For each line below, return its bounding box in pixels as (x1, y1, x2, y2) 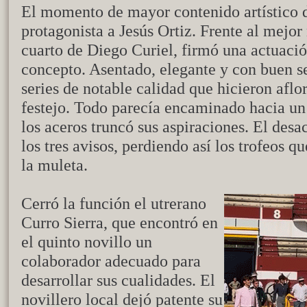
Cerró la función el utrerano (21, 194, 206, 212)
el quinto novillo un (21, 232, 152, 251)
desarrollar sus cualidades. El (21, 271, 215, 289)
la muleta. (21, 156, 88, 174)
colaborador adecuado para (21, 251, 201, 270)
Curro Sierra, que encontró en (21, 213, 218, 232)
